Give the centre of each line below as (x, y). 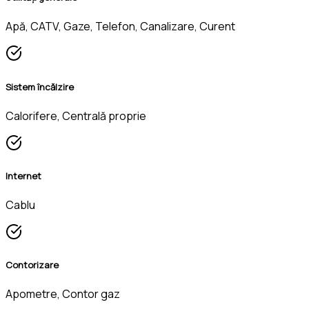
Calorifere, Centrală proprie (76, 116)
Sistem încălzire (40, 87)
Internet (23, 176)
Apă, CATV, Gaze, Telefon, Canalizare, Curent (120, 27)
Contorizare (32, 265)
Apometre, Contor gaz (63, 294)
